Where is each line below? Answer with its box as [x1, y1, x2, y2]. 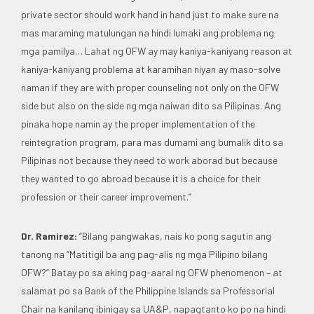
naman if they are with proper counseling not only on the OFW [21, 81, 279, 93]
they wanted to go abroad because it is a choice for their [21, 172, 261, 184]
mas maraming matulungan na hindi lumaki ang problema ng [21, 26, 274, 39]
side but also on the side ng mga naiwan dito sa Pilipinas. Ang [21, 99, 281, 111]
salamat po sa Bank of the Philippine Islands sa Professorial [21, 284, 275, 296]
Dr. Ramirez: [21, 229, 77, 242]
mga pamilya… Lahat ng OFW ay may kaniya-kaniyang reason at [21, 44, 292, 57]
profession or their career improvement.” [21, 190, 191, 203]
